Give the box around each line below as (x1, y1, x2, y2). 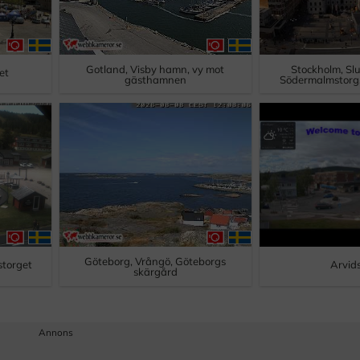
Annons (38, 325, 73, 338)
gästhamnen (124, 73, 186, 87)
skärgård (133, 265, 178, 279)
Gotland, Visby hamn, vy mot (86, 63, 225, 76)
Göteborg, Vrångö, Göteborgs (84, 255, 227, 268)
